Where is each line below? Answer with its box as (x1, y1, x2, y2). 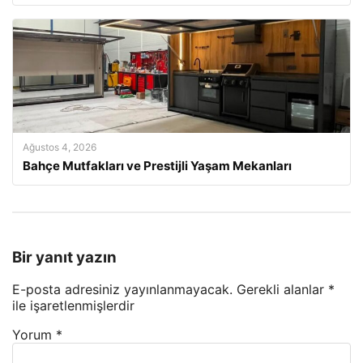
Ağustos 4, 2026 (23, 140, 96, 153)
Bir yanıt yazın (12, 247, 117, 267)
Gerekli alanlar (237, 281, 328, 298)
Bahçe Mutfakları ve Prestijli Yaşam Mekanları (23, 157, 292, 173)
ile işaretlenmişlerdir (12, 297, 135, 314)
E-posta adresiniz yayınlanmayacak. (12, 281, 233, 298)
